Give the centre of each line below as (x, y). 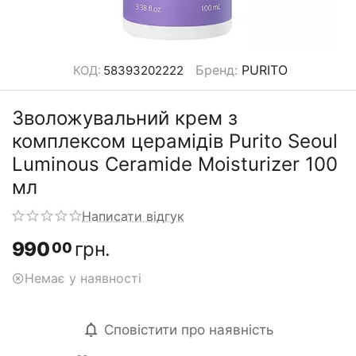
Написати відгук (133, 216)
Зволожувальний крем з (125, 118)
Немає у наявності (83, 278)
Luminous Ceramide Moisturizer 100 (175, 164)
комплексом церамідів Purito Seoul (175, 141)
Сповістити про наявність (189, 329)
